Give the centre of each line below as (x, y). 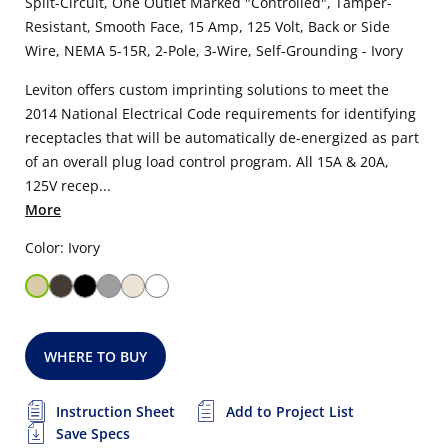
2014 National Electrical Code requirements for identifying (220, 113)
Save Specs (93, 433)
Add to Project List (290, 411)
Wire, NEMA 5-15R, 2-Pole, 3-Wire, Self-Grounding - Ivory (214, 50)
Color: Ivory (62, 247)
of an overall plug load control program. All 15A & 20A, (207, 161)
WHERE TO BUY (96, 356)
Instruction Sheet (115, 411)
